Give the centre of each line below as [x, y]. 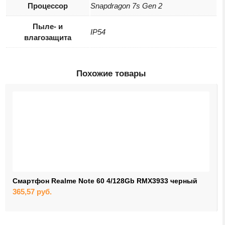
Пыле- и [48, 27]
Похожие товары [111, 74]
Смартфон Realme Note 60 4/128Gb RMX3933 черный [105, 181]
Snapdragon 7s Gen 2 [126, 6]
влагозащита [48, 38]
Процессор [48, 6]
